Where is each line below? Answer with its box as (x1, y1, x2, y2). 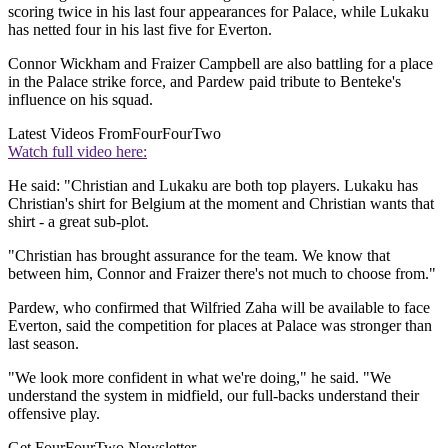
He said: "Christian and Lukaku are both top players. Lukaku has (8, 177, 418, 195)
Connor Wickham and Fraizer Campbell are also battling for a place (8, 55, 433, 73)
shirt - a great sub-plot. (8, 213, 149, 231)
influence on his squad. (8, 91, 153, 109)
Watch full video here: (8, 143, 147, 161)
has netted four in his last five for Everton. (8, 21, 272, 39)
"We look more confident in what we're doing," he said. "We (8, 369, 391, 387)
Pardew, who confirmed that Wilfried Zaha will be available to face (8, 299, 430, 317)
